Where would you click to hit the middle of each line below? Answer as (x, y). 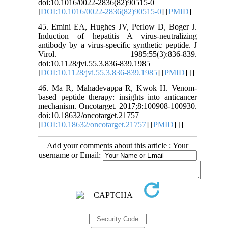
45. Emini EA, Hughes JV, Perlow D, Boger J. (118, 27)
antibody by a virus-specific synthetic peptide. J (118, 45)
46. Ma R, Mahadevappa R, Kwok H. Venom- (118, 88)
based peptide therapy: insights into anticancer (118, 97)
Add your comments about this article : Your (118, 146)
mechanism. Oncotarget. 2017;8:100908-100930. (118, 106)
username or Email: (70, 155)
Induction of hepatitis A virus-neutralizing (118, 36)
